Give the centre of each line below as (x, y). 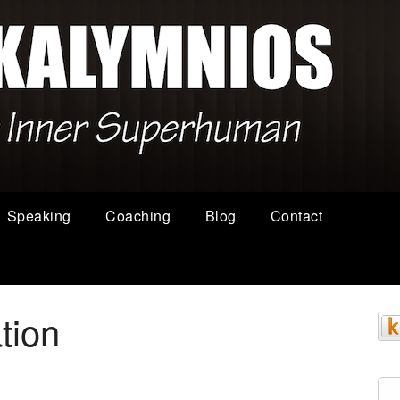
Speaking (39, 215)
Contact (296, 215)
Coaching (138, 215)
